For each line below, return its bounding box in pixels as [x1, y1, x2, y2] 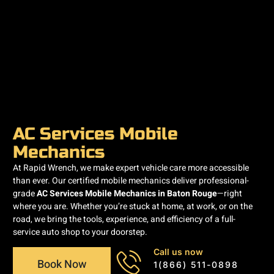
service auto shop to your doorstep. [13, 226, 147, 239]
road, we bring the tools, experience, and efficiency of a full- [13, 213, 235, 226]
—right [217, 187, 242, 201]
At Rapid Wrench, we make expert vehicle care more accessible [13, 161, 249, 175]
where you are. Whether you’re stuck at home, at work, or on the [13, 200, 253, 213]
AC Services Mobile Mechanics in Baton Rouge [37, 187, 217, 201]
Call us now [154, 246, 203, 257]
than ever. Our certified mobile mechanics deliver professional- [13, 174, 249, 188]
